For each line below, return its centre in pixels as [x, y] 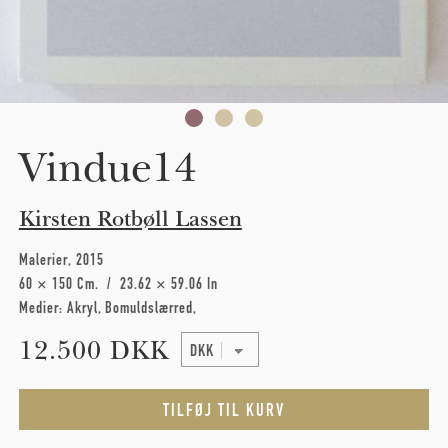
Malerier [43, 259]
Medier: [42, 307]
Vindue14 [107, 167]
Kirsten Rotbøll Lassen [130, 218]
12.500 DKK [93, 350]
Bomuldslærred [148, 307]
